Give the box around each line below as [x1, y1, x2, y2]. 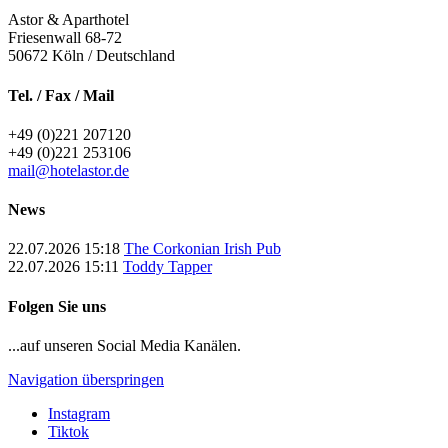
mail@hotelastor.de [8, 161, 129, 179]
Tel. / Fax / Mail [8, 86, 114, 104]
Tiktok [48, 422, 89, 440]
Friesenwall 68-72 [8, 29, 122, 47]
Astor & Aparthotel [8, 11, 129, 29]
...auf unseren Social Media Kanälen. [8, 336, 241, 354]
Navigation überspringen [8, 370, 164, 388]
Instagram [48, 404, 110, 422]
